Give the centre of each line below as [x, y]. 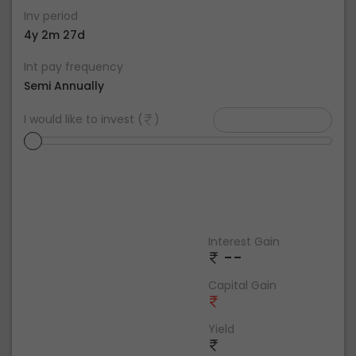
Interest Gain [244, 242]
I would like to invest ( [83, 119]
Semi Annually [64, 86]
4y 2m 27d [54, 35]
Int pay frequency [74, 67]
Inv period [51, 16]
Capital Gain [242, 285]
